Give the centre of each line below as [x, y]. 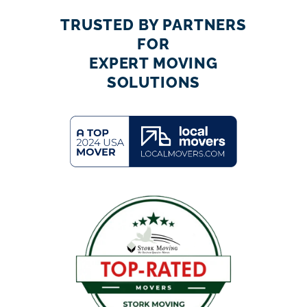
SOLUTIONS [153, 83]
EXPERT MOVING [153, 63]
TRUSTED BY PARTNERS [153, 25]
